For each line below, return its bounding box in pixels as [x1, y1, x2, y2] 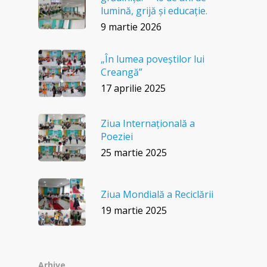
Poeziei [101, 129, 133, 143]
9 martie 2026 [101, 20, 162, 33]
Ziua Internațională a [101, 116, 195, 130]
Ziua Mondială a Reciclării [101, 187, 213, 201]
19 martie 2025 [101, 203, 167, 217]
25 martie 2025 [101, 145, 167, 159]
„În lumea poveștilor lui [101, 52, 204, 66]
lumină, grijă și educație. [101, 4, 207, 17]
